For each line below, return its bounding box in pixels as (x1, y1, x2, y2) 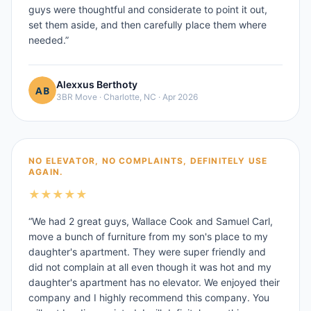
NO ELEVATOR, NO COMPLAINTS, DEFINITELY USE (28, 155, 268, 166)
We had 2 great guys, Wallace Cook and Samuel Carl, (32, 215, 273, 227)
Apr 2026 (162, 92, 198, 102)
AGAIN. (28, 167, 64, 177)
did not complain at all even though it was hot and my (28, 261, 271, 273)
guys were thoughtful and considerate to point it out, (28, 3, 267, 15)
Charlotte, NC (103, 92, 156, 102)
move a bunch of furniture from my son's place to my (28, 230, 268, 242)
